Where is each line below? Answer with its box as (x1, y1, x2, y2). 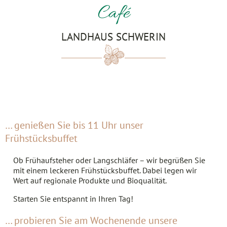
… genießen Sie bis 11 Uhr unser (5, 119, 143, 132)
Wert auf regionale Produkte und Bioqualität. (13, 175, 167, 185)
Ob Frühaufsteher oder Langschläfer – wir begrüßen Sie (13, 155, 205, 165)
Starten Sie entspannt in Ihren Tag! (13, 194, 133, 204)
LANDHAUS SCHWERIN (61, 30, 166, 44)
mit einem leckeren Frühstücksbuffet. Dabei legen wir (13, 165, 197, 175)
